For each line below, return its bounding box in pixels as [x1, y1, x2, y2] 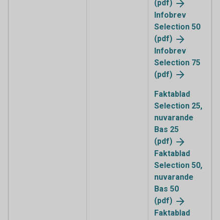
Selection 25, [154, 101, 202, 111]
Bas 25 [154, 125, 179, 135]
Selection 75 [154, 57, 200, 67]
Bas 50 [154, 184, 179, 194]
